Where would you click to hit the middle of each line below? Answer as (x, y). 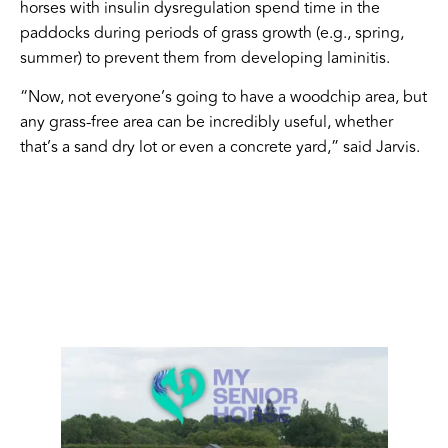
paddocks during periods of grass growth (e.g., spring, (212, 32)
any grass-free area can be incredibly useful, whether (206, 122)
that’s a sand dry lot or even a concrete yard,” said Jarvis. (222, 147)
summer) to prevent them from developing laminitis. (207, 57)
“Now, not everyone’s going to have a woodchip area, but (223, 97)
